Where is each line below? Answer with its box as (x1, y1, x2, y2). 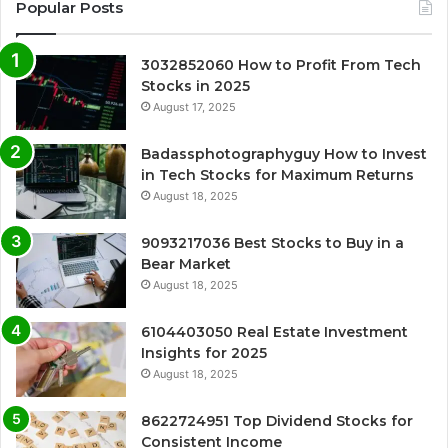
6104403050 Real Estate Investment (141, 322, 408, 341)
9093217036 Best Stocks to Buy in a (141, 233, 404, 252)
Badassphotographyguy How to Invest (141, 144, 427, 163)
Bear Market (141, 254, 231, 273)
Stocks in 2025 (141, 76, 250, 95)
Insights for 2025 (141, 343, 267, 362)
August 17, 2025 (153, 99, 236, 114)
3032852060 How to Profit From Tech (141, 55, 421, 74)
